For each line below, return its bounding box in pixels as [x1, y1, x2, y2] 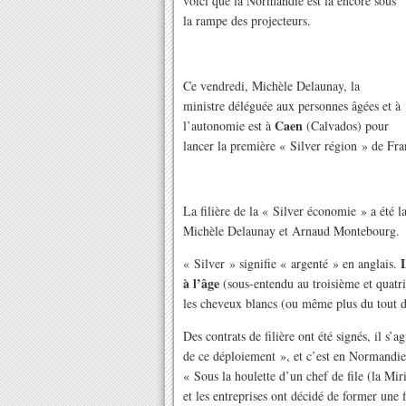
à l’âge [183, 274, 219, 293]
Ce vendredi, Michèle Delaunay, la [183, 77, 360, 94]
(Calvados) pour [303, 117, 389, 134]
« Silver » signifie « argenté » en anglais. [183, 255, 401, 272]
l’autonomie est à [183, 117, 275, 134]
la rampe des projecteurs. [183, 12, 311, 29]
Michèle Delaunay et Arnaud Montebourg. [183, 222, 400, 239]
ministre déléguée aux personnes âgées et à [183, 97, 401, 114]
